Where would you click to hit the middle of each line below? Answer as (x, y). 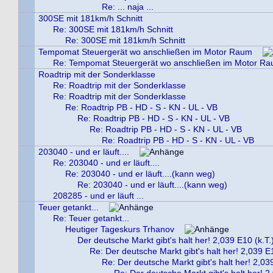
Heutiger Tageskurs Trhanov (120, 229)
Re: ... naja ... (128, 7)
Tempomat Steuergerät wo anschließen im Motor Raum (145, 52)
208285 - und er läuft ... (98, 196)
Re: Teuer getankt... (91, 218)
